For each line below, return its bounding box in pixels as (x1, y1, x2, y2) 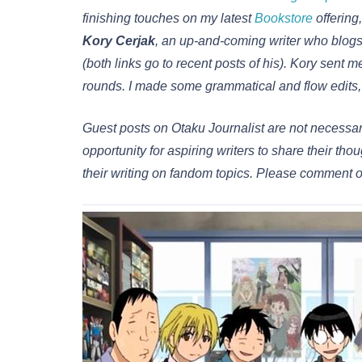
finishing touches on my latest (82, 11, 255, 26)
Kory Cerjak (82, 34, 155, 48)
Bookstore (255, 11, 313, 26)
